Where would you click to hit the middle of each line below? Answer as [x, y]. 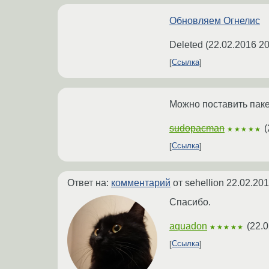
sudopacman [197, 128]
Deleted [186, 44]
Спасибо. [190, 202]
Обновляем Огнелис [215, 20]
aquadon [188, 226]
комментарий [141, 183]
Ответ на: [89, 183]
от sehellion [198, 183]
